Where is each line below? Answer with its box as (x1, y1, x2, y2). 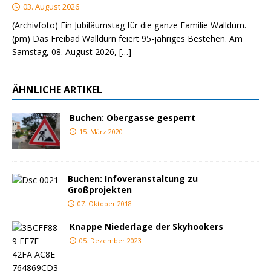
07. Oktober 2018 (77, 199, 132, 209)
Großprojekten (68, 184, 132, 196)
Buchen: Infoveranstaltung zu (68, 173, 198, 185)
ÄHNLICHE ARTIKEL (12, 83, 102, 97)
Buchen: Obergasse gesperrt (70, 112, 195, 124)
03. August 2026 (23, 1, 79, 13)
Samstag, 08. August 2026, (12, 46, 119, 58)
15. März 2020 (79, 127, 123, 137)
